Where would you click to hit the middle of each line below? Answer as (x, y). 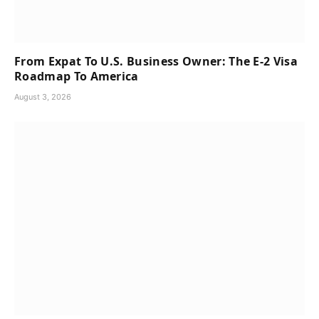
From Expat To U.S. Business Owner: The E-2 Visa (156, 61)
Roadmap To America (77, 76)
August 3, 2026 (43, 96)
